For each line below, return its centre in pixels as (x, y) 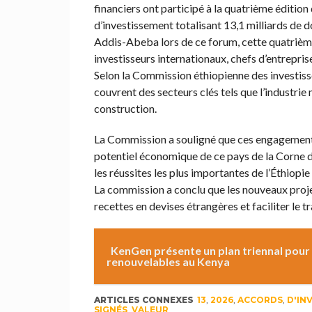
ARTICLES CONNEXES (143, 300)
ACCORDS (260, 300)
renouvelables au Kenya (168, 262)
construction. (125, 109)
